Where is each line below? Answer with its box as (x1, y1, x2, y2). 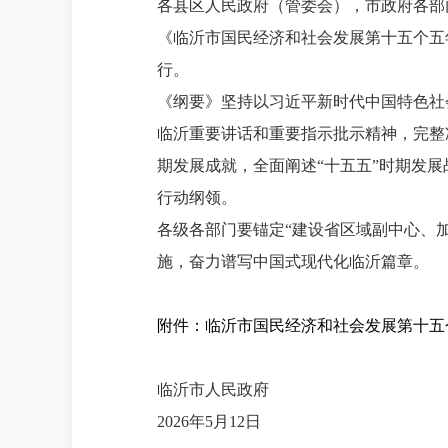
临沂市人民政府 (157, 381, 269, 398)
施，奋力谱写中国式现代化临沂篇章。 (157, 253, 429, 270)
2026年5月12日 (157, 413, 261, 430)
